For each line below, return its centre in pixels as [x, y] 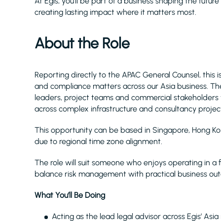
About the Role [82, 43]
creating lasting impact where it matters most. [115, 12]
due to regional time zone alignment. [98, 141]
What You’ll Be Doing [70, 195]
